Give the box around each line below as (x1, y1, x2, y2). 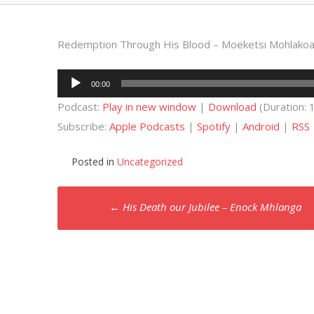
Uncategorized (117, 154, 183, 168)
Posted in (71, 154, 117, 168)
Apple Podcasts (109, 119, 185, 133)
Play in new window (102, 100, 196, 114)
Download (208, 100, 257, 114)
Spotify (197, 119, 231, 133)
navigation (57, 210, 179, 245)
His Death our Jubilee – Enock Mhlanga (119, 200, 301, 214)
